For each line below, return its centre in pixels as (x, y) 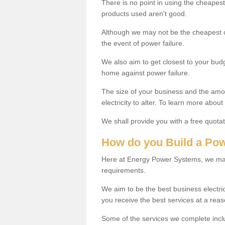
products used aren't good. (144, 13)
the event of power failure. (143, 43)
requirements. (124, 170)
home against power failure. (146, 73)
